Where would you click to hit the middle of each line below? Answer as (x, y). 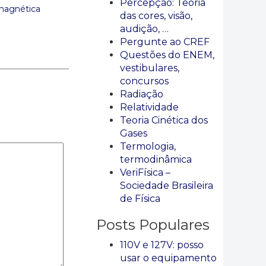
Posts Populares (153, 225)
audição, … (144, 29)
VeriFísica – (145, 172)
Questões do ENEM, (167, 55)
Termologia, (148, 146)
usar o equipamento (168, 258)
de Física (140, 199)
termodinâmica (156, 159)
